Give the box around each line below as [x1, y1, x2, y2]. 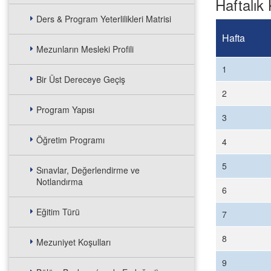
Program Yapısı [36, 103, 94, 116]
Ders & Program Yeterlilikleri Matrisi [36, 13, 171, 25]
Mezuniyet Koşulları [36, 236, 111, 248]
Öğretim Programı [36, 134, 105, 146]
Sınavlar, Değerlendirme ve [36, 164, 140, 176]
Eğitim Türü [36, 206, 80, 218]
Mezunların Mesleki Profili [36, 43, 134, 55]
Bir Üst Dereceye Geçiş [36, 73, 125, 85]
